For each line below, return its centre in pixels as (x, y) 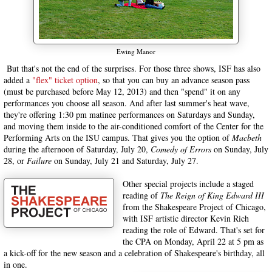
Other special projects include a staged (188, 184)
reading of (141, 195)
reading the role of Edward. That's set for (194, 230)
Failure (39, 161)
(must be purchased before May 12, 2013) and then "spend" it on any (122, 91)
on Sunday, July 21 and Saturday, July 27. (125, 161)
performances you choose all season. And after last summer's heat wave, (127, 103)
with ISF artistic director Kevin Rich (186, 218)
